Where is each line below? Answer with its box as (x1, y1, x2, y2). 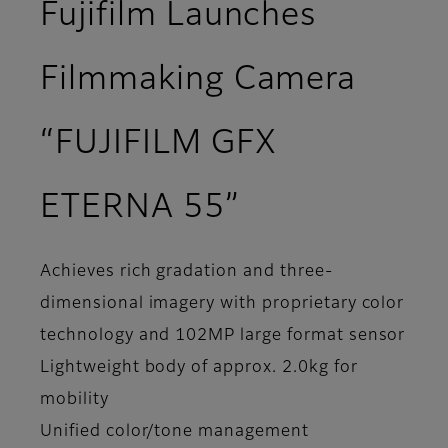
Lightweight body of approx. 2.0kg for (40, 360, 358, 377)
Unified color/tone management (40, 424, 309, 441)
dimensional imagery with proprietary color (40, 296, 405, 313)
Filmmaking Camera (40, 64, 357, 97)
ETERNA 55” (40, 192, 240, 225)
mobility (40, 392, 109, 409)
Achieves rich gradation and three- (40, 264, 333, 281)
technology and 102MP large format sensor (40, 328, 406, 345)
